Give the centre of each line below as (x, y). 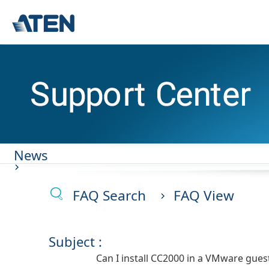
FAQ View (202, 195)
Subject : (77, 241)
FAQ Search (109, 195)
